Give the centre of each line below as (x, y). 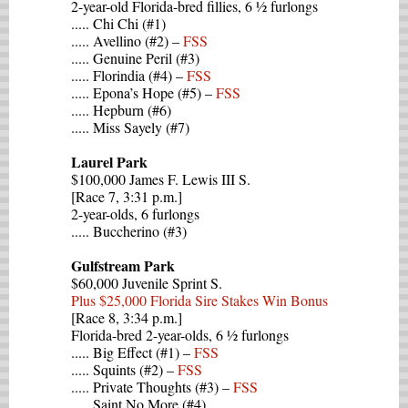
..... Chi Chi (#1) (118, 23)
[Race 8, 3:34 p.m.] (127, 317)
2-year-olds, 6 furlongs (135, 214)
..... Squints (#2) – (124, 369)
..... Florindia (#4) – (129, 75)
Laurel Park (109, 162)
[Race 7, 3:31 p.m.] (127, 196)
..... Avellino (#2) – (127, 41)
